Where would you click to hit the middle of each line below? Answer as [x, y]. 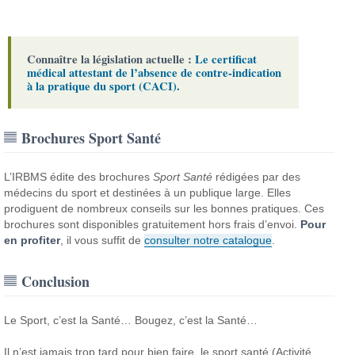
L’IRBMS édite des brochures [79, 176]
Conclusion [56, 281]
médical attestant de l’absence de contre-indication [155, 72]
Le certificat [226, 59]
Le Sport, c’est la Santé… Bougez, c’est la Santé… [131, 320]
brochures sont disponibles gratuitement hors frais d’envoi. [153, 224]
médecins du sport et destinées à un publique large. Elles [148, 192]
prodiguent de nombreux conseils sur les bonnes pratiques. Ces [164, 208]
